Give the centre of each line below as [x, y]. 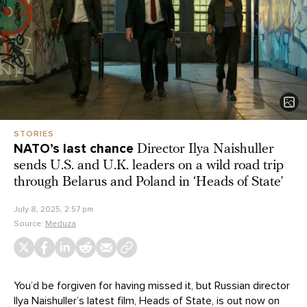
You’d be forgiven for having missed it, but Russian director [152, 286]
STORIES [34, 134]
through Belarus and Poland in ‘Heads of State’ [149, 183]
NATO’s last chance [74, 149]
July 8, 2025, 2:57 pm [53, 209]
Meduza [61, 224]
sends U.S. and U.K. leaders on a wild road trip [149, 166]
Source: [29, 224]
